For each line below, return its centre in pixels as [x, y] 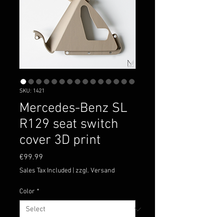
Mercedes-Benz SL [73, 108]
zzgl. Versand [95, 170]
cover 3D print [60, 140]
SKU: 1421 [32, 91]
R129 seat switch [69, 124]
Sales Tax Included [45, 170]
